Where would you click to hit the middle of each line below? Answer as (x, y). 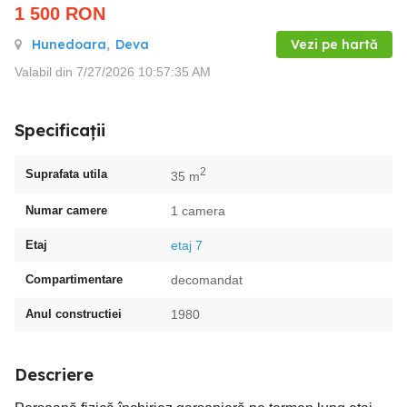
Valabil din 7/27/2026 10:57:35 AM (113, 72)
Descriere (54, 374)
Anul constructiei (74, 313)
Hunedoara (69, 45)
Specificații (60, 130)
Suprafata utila (66, 174)
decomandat (207, 279)
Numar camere (66, 210)
